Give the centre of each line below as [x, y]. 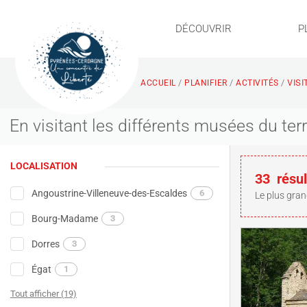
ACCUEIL [158, 83]
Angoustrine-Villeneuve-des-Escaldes [110, 194]
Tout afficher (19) [44, 294]
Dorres [46, 244]
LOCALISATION [44, 165]
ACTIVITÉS [257, 83]
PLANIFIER [206, 83]
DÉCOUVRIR [203, 29]
